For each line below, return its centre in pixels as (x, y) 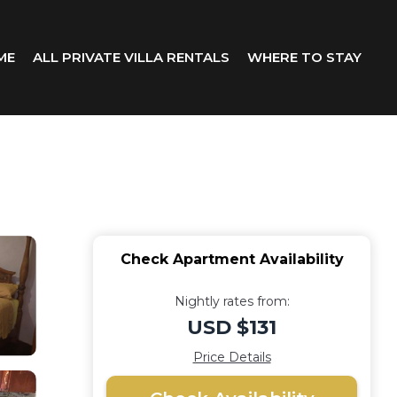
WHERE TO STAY (304, 57)
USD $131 (232, 327)
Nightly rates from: (232, 301)
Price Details (232, 357)
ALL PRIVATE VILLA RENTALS (131, 57)
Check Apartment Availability (232, 259)
